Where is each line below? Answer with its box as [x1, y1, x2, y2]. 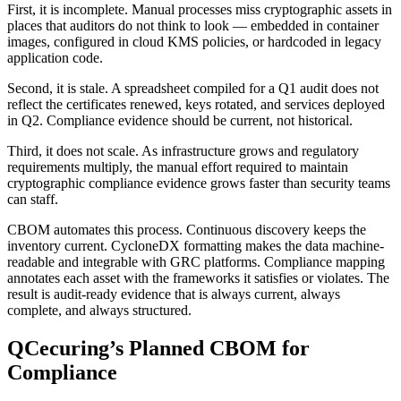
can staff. [7, 192, 58, 208]
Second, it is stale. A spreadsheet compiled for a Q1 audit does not [7, 81, 379, 97]
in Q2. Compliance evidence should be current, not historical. [7, 113, 353, 129]
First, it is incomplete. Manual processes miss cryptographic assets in [7, 2, 392, 18]
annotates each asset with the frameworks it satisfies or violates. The [7, 270, 389, 286]
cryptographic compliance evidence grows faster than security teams [7, 175, 390, 192]
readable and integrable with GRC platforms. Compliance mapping [7, 254, 385, 270]
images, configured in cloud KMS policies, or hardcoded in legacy [7, 34, 381, 50]
